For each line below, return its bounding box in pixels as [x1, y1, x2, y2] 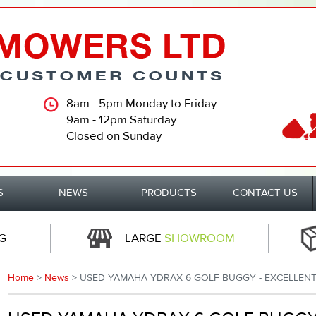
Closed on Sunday [66, 128, 162, 144]
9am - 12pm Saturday [66, 112, 176, 128]
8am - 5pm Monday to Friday [66, 96, 217, 111]
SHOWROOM [164, 231, 235, 246]
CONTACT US [232, 186, 298, 200]
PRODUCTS [141, 186, 197, 200]
